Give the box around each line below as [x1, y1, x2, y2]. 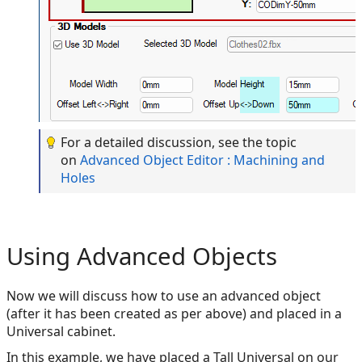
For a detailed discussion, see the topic [61, 133, 297, 151]
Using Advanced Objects [6, 239, 277, 272]
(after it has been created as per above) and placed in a [6, 305, 342, 323]
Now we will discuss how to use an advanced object [6, 287, 321, 305]
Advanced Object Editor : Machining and [80, 150, 325, 169]
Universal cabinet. [6, 322, 116, 341]
